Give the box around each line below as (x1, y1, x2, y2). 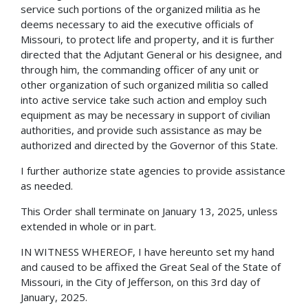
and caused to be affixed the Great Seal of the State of (21, 259, 280, 274)
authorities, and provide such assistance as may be (21, 122, 262, 137)
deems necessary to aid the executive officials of (21, 16, 253, 31)
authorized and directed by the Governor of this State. (21, 137, 278, 152)
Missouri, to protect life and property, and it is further (21, 32, 274, 46)
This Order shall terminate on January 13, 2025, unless (21, 203, 278, 218)
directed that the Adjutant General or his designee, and (21, 47, 282, 61)
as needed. (21, 178, 73, 192)
